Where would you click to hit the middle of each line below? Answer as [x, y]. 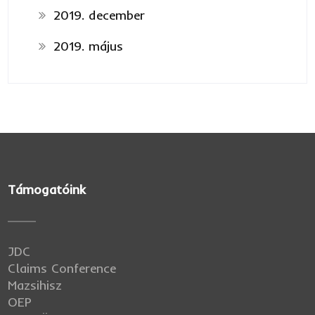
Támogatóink [47, 189]
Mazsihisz [35, 285]
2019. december [99, 15]
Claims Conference [62, 268]
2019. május [88, 46]
